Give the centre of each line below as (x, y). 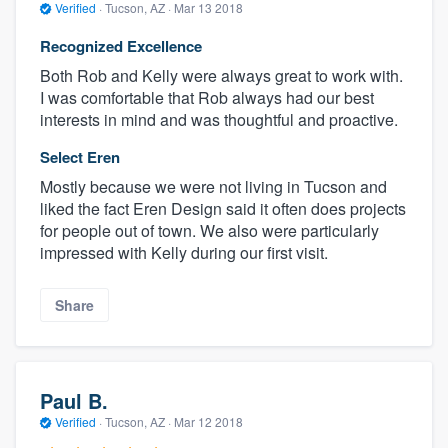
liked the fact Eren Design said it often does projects (223, 208)
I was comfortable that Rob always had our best (207, 97)
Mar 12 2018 (208, 422)
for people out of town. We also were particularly (209, 230)
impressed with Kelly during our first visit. (184, 252)
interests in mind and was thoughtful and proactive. (219, 119)
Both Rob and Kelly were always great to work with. (221, 75)
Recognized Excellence (121, 45)
